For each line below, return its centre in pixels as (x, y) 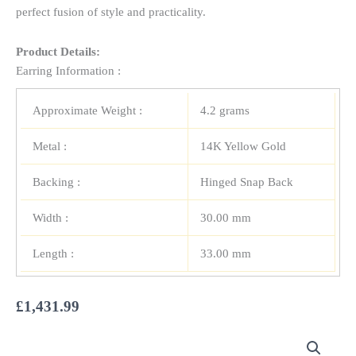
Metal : (50, 147)
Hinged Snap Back (247, 182)
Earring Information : (68, 71)
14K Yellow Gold (243, 147)
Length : (53, 254)
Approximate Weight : (87, 111)
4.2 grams (225, 111)
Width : (50, 218)
